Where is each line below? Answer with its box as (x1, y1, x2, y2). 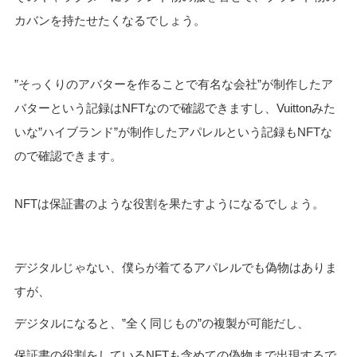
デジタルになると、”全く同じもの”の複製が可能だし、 (14, 316, 309, 330)
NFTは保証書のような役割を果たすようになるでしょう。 (14, 196, 324, 210)
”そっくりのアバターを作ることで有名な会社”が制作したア (14, 76, 333, 91)
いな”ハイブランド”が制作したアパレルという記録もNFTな (14, 124, 332, 139)
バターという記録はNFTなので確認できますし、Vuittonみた (14, 100, 335, 115)
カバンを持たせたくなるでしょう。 (14, 13, 206, 27)
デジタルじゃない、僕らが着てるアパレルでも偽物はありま (14, 260, 337, 274)
